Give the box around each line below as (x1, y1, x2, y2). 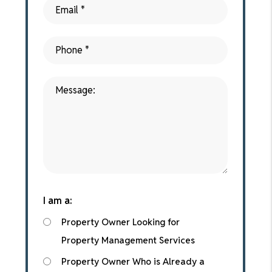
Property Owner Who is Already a (61, 256, 205, 267)
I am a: (42, 194, 72, 207)
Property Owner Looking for (61, 216, 180, 228)
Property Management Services (61, 234, 195, 246)
